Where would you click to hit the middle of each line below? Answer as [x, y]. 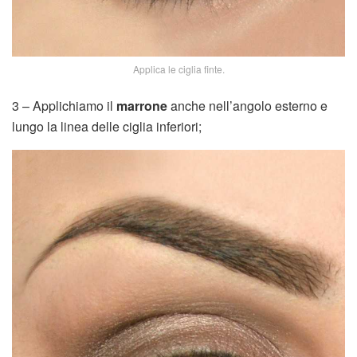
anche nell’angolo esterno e [247, 106]
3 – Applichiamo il [64, 106]
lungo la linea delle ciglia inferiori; [107, 127]
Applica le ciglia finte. [178, 69]
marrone [142, 106]
